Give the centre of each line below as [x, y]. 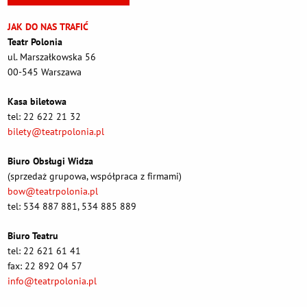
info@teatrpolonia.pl [52, 281]
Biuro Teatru [33, 236]
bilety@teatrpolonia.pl [56, 132]
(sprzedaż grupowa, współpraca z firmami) [94, 176]
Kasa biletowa [37, 102]
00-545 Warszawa [44, 72]
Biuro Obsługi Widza [50, 161]
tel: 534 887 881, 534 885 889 [72, 207]
